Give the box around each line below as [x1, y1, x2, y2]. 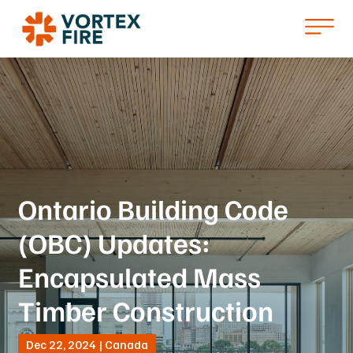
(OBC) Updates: [18, 224, 211, 260]
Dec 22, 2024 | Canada [26, 336, 149, 351]
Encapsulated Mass [18, 258, 262, 294]
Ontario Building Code [18, 190, 289, 226]
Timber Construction [18, 292, 274, 328]
